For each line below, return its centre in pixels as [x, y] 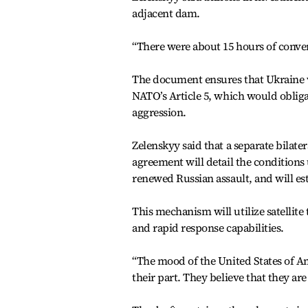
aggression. [159, 112]
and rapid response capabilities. [208, 228]
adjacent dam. [166, 13]
